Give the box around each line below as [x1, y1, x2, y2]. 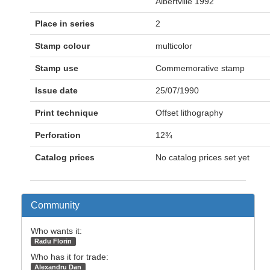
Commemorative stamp [155, 63, 245, 74]
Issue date [35, 86, 78, 96]
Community [31, 200, 80, 211]
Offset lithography [155, 108, 223, 118]
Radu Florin [34, 237, 72, 245]
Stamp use [35, 63, 78, 74]
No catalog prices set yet [155, 152, 250, 163]
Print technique [35, 108, 98, 118]
